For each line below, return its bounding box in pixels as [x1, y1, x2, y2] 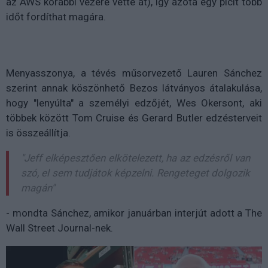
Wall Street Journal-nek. [6, 222, 113, 234]
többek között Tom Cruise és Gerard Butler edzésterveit [6, 112, 262, 124]
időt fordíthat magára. [6, 11, 106, 23]
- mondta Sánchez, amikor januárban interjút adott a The [6, 207, 262, 220]
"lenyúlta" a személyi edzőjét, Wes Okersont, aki [33, 97, 263, 109]
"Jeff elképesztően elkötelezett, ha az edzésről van [21, 152, 250, 165]
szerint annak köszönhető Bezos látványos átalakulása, [6, 82, 262, 95]
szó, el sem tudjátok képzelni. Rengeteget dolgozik [21, 167, 250, 179]
